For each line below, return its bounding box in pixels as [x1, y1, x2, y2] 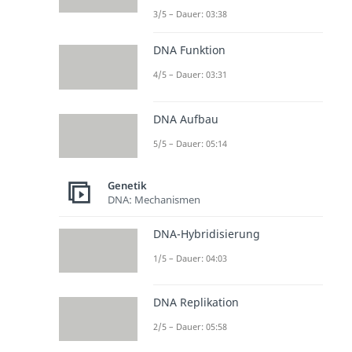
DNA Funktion [153, 42, 225, 58]
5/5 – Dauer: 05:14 [153, 137, 227, 149]
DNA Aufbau [153, 111, 218, 126]
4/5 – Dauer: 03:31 [153, 68, 227, 81]
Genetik [108, 178, 147, 193]
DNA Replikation [153, 295, 239, 310]
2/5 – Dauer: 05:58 [153, 321, 227, 333]
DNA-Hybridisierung [153, 225, 260, 241]
